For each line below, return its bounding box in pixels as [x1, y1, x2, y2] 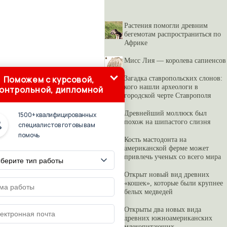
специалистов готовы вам [18, 121, 95, 129]
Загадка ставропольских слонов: [124, 74, 222, 82]
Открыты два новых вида [124, 205, 201, 213]
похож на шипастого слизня [124, 118, 210, 126]
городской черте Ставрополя [124, 91, 211, 99]
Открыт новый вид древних [124, 170, 209, 178]
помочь [18, 131, 40, 139]
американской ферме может [124, 144, 209, 152]
